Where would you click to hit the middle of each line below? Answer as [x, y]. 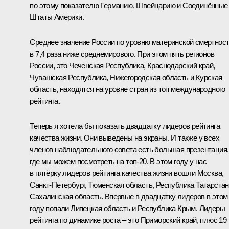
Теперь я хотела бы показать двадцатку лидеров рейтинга [125, 126]
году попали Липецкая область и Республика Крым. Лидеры [127, 208]
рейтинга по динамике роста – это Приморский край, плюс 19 [128, 220]
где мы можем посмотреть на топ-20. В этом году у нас [118, 161]
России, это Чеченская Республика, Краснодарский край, [122, 65]
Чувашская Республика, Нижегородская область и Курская [126, 77]
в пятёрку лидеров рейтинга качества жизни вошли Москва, [127, 173]
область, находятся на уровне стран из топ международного [128, 89]
